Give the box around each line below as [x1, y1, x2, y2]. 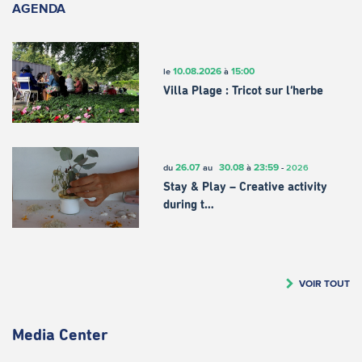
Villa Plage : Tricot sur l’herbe [162, 85, 323, 98]
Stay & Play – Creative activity [162, 181, 327, 194]
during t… [162, 199, 214, 212]
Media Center [12, 326, 108, 343]
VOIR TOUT [299, 277, 350, 288]
